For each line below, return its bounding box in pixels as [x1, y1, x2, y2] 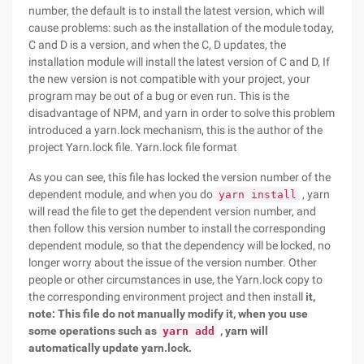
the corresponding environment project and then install [28, 290, 305, 303]
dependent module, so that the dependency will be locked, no [28, 239, 331, 252]
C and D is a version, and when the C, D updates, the [28, 38, 286, 51]
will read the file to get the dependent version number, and [28, 205, 316, 218]
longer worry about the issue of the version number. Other [28, 256, 317, 269]
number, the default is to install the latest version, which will [28, 4, 324, 17]
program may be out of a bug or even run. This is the [28, 89, 289, 102]
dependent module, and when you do [28, 188, 215, 201]
